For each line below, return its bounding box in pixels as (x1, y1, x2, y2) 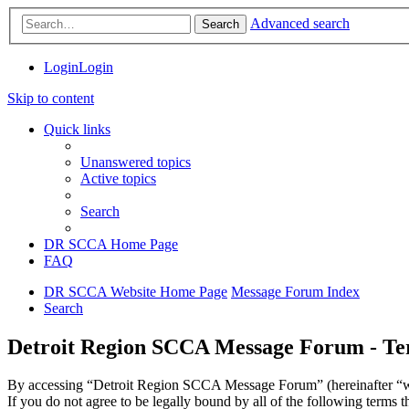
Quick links (44, 121, 110, 137)
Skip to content (7, 89, 94, 106)
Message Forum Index (231, 283, 360, 299)
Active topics (80, 170, 156, 186)
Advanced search (250, 15, 350, 31)
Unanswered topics (80, 153, 191, 170)
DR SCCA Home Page (44, 236, 178, 252)
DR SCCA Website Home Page (44, 283, 227, 299)
